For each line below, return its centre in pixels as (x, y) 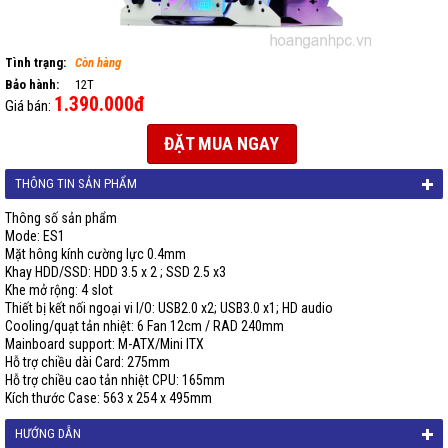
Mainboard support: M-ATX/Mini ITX (104, 344)
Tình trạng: (35, 62)
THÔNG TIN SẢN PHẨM (76, 183)
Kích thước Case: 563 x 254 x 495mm (108, 398)
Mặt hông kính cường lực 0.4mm (95, 254)
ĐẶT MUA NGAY (221, 143)
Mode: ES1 (35, 236)
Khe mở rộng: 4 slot (59, 290)
